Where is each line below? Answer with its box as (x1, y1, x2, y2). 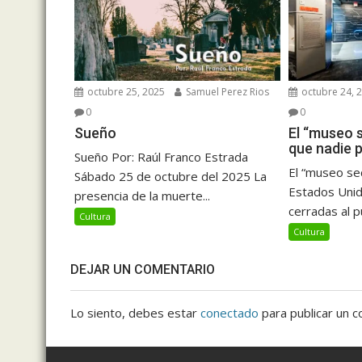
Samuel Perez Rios (183, 85, 269, 99)
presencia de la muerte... (74, 187, 210, 204)
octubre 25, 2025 (85, 85, 165, 99)
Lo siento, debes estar (70, 305, 200, 322)
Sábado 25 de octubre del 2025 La (74, 168, 267, 185)
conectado (200, 305, 259, 322)
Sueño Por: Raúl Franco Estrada (74, 149, 248, 166)
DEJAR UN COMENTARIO (70, 262, 215, 278)
